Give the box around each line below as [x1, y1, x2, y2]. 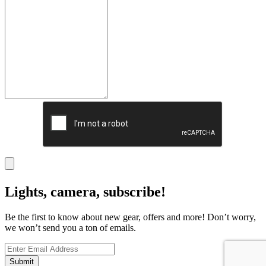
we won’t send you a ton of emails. [5, 222, 136, 233]
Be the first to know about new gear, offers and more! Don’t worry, [5, 211, 256, 222]
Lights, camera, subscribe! [5, 183, 166, 199]
